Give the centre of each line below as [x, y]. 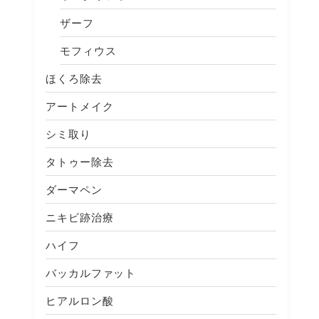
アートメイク [80, 106]
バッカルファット [91, 273]
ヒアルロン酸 [80, 300]
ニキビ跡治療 [80, 217]
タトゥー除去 [80, 162]
